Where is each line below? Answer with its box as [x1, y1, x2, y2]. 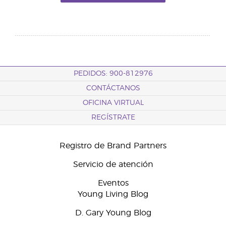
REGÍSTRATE [91, 114, 135, 121]
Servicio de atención [73, 160, 153, 168]
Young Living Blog [78, 190, 148, 198]
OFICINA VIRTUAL [82, 99, 144, 106]
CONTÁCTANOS [86, 85, 140, 92]
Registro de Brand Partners [60, 142, 166, 150]
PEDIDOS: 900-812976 [73, 70, 153, 77]
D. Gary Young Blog [75, 209, 151, 217]
